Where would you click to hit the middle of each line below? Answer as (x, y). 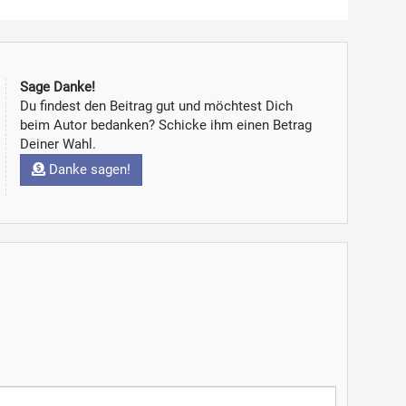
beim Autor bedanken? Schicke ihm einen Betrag (165, 125)
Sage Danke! (57, 87)
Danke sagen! (87, 169)
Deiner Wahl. (58, 144)
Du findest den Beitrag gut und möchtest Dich (156, 106)
